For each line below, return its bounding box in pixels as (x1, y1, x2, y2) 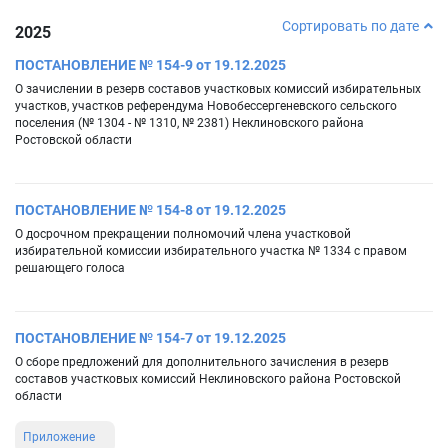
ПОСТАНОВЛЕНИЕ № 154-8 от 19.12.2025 (15, 202, 286, 219)
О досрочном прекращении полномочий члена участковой (15, 227, 351, 242)
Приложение (23, 430, 95, 445)
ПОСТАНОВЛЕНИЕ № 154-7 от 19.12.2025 (15, 330, 286, 347)
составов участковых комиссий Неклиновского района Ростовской (15, 372, 401, 387)
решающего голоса (15, 261, 125, 276)
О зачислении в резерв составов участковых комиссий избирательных (15, 82, 421, 97)
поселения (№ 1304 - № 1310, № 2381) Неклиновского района (15, 116, 364, 131)
